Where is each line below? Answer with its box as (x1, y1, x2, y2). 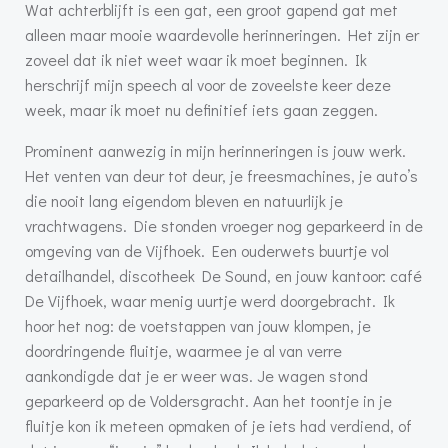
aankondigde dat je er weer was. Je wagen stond (25, 365, 368, 387)
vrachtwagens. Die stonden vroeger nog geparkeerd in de (25, 215, 423, 237)
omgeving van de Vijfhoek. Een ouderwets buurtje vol (25, 240, 389, 262)
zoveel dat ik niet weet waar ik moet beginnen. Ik (25, 49, 367, 71)
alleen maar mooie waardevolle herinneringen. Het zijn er (25, 24, 419, 46)
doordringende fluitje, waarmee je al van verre (25, 340, 342, 362)
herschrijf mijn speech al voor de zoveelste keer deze (25, 74, 391, 96)
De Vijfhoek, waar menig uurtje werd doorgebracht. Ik (25, 290, 395, 312)
